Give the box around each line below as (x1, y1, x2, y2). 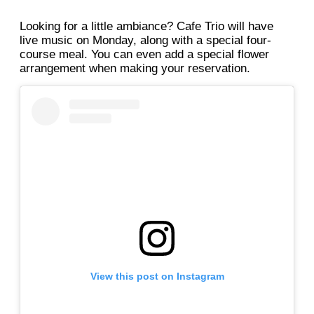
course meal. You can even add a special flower (20, 48, 269, 62)
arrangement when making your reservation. (20, 62, 250, 76)
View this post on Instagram (90, 271, 224, 282)
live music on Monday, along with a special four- (20, 34, 271, 48)
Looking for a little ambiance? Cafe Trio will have (20, 20, 273, 34)
